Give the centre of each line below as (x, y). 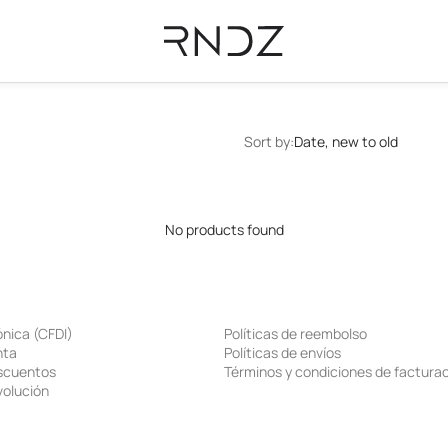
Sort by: (269, 141)
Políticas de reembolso (295, 333)
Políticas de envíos (282, 352)
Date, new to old (346, 141)
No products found (224, 229)
